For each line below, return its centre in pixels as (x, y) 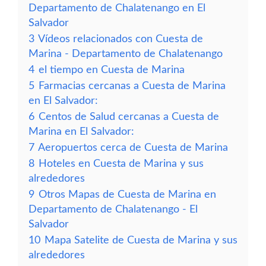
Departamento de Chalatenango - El (113, 209)
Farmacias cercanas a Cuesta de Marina (132, 86)
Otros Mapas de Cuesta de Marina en (127, 194)
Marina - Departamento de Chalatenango (126, 54)
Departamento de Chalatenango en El (117, 8)
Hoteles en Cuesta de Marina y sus (121, 164)
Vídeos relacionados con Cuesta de (121, 39)
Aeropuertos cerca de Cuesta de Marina (133, 148)
